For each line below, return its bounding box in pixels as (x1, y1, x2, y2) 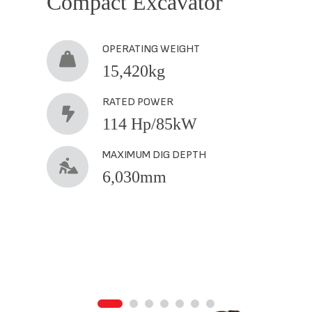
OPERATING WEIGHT (102, 42, 201, 56)
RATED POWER (102, 95, 174, 109)
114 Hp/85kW (102, 114, 198, 133)
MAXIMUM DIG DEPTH (102, 148, 207, 162)
